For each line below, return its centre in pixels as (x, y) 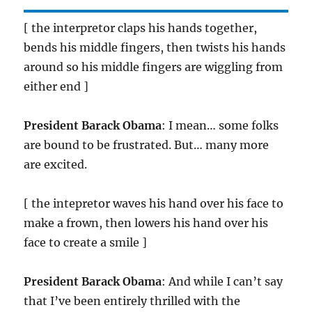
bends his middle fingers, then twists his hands (155, 48)
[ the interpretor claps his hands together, (141, 28)
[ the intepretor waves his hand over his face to (154, 204)
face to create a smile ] (86, 243)
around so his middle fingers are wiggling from (154, 67)
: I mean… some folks (220, 126)
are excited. (56, 165)
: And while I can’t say (223, 282)
